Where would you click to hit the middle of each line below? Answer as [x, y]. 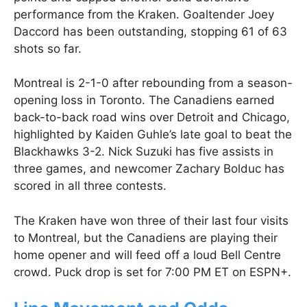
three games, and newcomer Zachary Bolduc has [149, 169]
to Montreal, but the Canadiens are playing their [146, 237]
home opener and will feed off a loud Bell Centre [147, 255]
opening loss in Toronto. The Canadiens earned [144, 100]
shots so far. [48, 48]
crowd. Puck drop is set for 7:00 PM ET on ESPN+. [152, 272]
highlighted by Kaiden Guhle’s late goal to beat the [153, 135]
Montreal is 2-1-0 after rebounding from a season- [153, 83]
